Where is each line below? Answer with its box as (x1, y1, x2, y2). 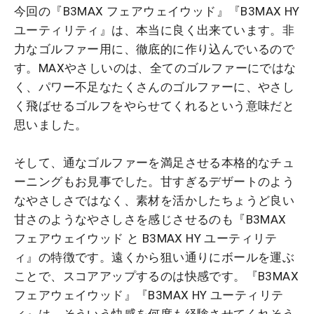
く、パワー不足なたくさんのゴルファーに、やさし (14, 79, 295, 94)
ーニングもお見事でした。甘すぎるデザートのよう (14, 174, 295, 189)
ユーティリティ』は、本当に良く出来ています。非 (14, 22, 295, 37)
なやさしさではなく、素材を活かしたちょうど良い (14, 193, 295, 207)
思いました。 (14, 117, 88, 132)
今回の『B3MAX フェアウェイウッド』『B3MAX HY (14, 4, 300, 18)
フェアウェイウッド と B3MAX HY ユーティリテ (14, 231, 278, 245)
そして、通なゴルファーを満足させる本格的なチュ (14, 155, 295, 170)
